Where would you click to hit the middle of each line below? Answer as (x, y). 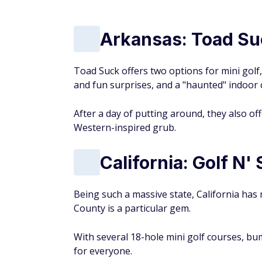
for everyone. (104, 251)
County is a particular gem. (133, 208)
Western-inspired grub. (125, 127)
